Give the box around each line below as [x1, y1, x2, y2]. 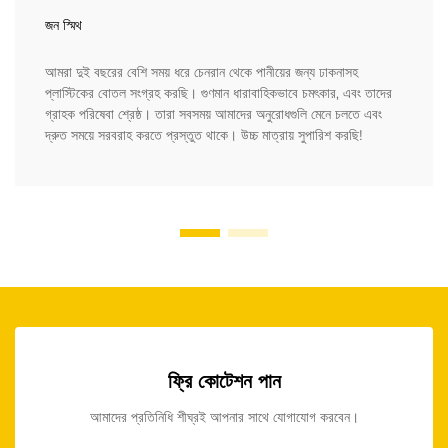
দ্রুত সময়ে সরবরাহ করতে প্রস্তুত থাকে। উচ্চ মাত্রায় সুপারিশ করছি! [45, 126, 363, 145]
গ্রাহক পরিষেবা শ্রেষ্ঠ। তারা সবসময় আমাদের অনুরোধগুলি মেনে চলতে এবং [45, 105, 382, 124]
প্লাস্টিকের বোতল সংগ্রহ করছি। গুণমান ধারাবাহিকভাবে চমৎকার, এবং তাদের [45, 84, 392, 103]
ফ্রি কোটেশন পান [167, 369, 281, 394]
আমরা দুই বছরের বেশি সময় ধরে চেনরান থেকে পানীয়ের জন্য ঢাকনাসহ [45, 63, 358, 82]
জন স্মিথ [45, 16, 82, 35]
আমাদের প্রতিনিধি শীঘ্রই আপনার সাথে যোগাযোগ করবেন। [89, 408, 359, 427]
